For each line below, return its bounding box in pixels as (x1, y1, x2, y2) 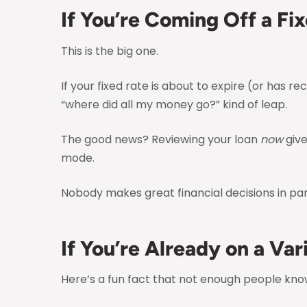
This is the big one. (61, 42, 158, 59)
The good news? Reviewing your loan (61, 131, 260, 147)
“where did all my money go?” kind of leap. (61, 96, 287, 112)
